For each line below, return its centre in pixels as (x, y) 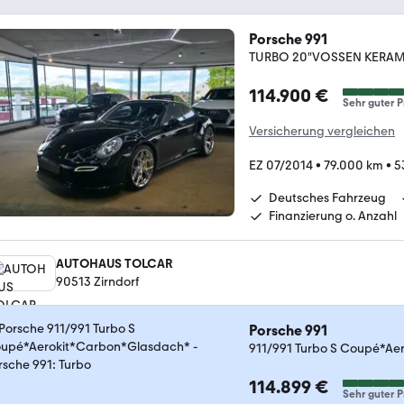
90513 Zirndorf (97, 281)
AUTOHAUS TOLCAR (115, 263)
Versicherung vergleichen (322, 131)
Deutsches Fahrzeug (327, 197)
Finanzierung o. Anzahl (333, 216)
